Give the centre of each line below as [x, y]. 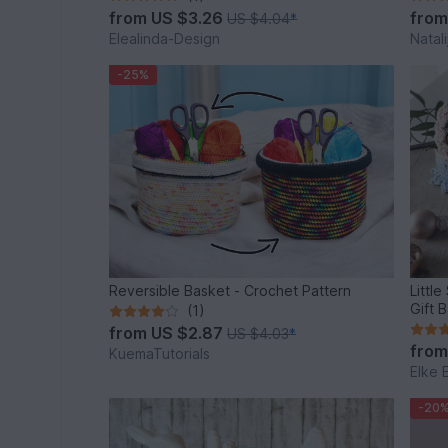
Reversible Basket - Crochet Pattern [230, 291]
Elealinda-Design [165, 38]
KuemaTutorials [160, 354]
